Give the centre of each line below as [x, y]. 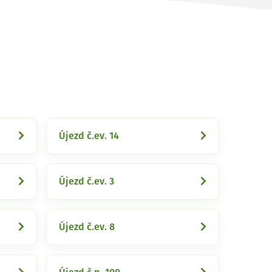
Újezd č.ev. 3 [87, 182]
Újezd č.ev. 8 [87, 227]
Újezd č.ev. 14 [89, 136]
